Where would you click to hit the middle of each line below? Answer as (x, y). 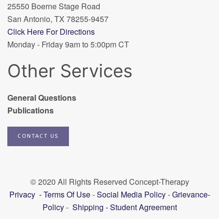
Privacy (23, 194)
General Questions (42, 97)
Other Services (70, 71)
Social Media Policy (130, 194)
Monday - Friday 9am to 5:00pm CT (68, 44)
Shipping (88, 207)
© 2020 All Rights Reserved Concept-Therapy (109, 181)
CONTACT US (38, 136)
